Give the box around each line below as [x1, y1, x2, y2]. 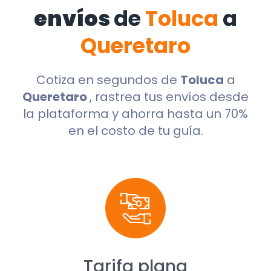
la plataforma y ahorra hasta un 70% [23, 105, 248, 123]
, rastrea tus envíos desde [90, 88, 249, 106]
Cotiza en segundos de [36, 71, 180, 89]
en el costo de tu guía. [68, 122, 203, 140]
